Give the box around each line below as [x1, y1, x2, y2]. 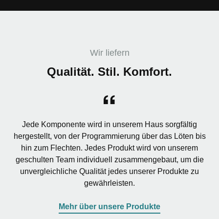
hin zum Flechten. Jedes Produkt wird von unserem [21, 143, 198, 152]
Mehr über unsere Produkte [59, 202, 160, 211]
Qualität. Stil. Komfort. [47, 65, 172, 78]
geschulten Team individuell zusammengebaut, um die [15, 155, 204, 164]
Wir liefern [89, 47, 130, 58]
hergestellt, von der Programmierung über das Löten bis [13, 131, 206, 140]
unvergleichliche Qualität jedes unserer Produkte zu [20, 167, 199, 175]
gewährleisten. [84, 178, 135, 187]
